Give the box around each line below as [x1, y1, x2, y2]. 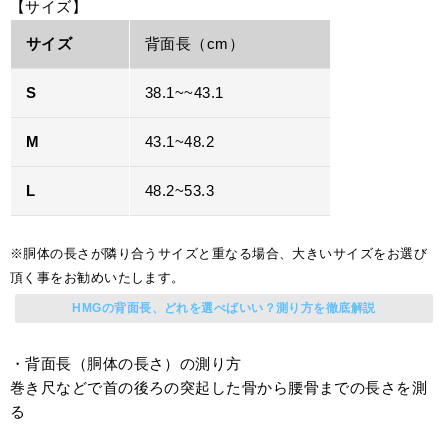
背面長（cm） [145, 35, 245, 53]
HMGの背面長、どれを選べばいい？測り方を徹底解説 [72, 301, 376, 316]
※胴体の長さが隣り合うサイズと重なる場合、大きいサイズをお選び [10, 246, 427, 262]
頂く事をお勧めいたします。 [10, 270, 185, 286]
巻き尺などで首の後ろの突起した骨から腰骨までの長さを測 [10, 379, 428, 397]
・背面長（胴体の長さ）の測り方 [10, 355, 242, 373]
